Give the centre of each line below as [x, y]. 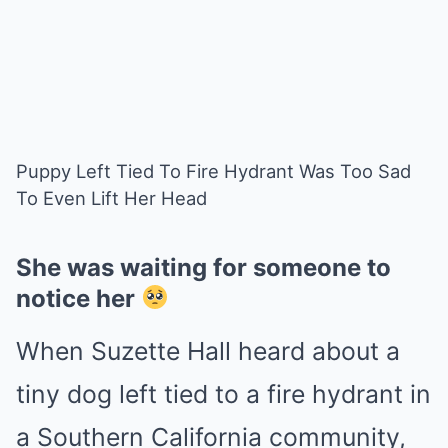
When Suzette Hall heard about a [208, 351]
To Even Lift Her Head [111, 198]
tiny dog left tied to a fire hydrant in [223, 394]
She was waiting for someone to [203, 267]
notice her [78, 298]
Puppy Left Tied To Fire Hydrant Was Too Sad [213, 171]
